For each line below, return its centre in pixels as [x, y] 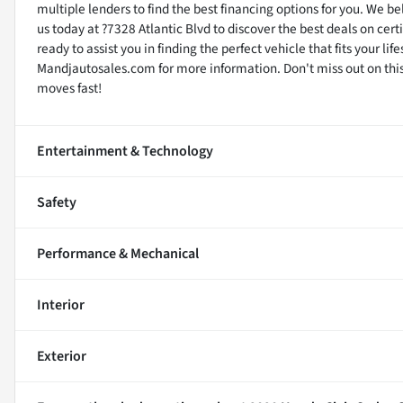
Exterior [62, 356]
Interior [61, 304]
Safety [57, 202]
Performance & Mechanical [118, 253]
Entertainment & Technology [125, 151]
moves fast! [69, 88]
